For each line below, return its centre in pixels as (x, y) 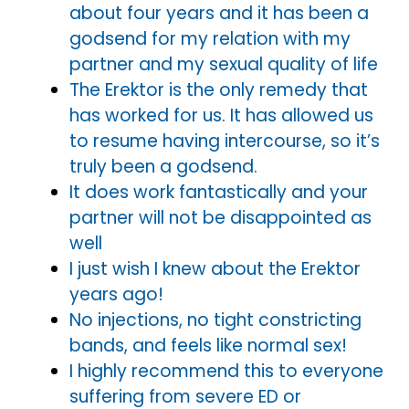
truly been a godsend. (163, 166)
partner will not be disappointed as (220, 217)
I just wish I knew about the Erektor (215, 268)
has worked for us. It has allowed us (221, 115)
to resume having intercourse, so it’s (225, 141)
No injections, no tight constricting (215, 320)
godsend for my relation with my (210, 38)
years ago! (116, 294)
